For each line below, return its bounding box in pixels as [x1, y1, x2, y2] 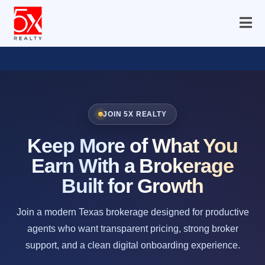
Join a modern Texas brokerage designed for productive [16, 206, 249, 217]
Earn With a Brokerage [31, 154, 234, 177]
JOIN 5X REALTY [103, 109, 167, 118]
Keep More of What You [27, 134, 238, 157]
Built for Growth [62, 174, 203, 197]
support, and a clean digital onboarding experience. [25, 240, 240, 250]
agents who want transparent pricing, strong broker [27, 223, 238, 234]
